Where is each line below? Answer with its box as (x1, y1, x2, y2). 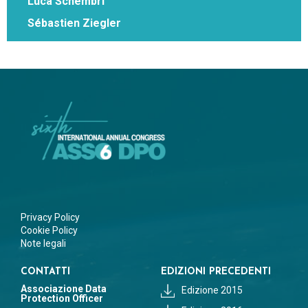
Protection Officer (21, 293, 103, 305)
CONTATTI (21, 267, 70, 278)
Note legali (21, 238, 66, 250)
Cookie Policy (21, 225, 78, 236)
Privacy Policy (21, 212, 80, 223)
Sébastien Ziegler (27, 16, 121, 30)
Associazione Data (21, 283, 107, 295)
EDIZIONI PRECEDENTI (161, 267, 271, 278)
